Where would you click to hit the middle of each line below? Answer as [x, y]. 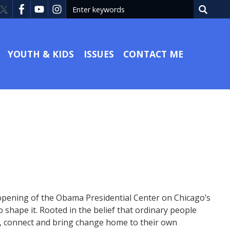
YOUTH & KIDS [41, 54]
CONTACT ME [154, 54]
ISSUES [99, 54]
